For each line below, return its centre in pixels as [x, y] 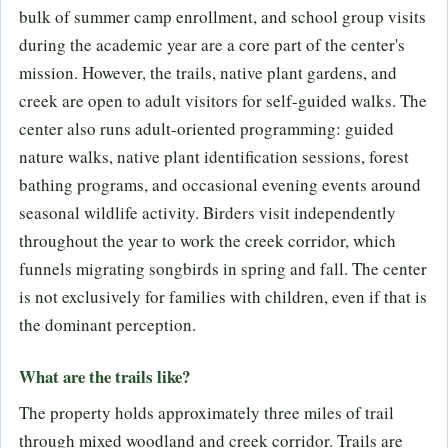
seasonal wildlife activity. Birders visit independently [207, 213]
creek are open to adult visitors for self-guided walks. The [223, 101]
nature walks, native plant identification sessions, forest [214, 157]
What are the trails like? [104, 376]
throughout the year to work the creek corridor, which [207, 241]
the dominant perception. [107, 325]
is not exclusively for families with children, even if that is [223, 297]
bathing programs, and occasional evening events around [220, 185]
